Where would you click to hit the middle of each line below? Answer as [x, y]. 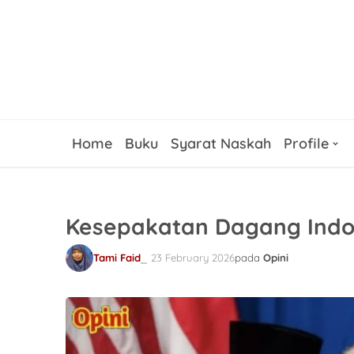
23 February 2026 [193, 258]
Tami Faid [117, 258]
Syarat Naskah [221, 143]
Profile [306, 143]
